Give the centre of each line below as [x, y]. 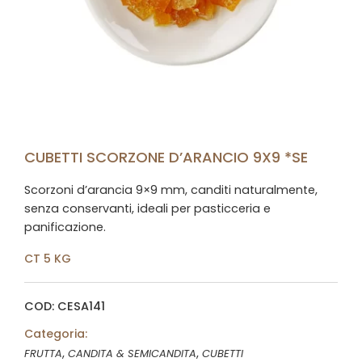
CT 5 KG [48, 259]
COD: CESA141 [65, 306]
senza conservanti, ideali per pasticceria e [147, 208]
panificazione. [65, 227]
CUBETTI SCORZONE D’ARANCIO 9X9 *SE [166, 157]
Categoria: [56, 334]
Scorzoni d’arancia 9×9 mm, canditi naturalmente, [171, 190]
